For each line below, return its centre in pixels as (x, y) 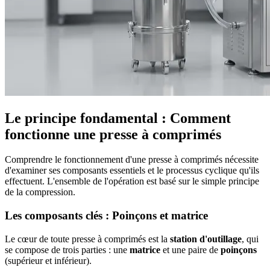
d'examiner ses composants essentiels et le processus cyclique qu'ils (132, 171)
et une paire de (190, 250)
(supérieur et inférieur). (48, 260)
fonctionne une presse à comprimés (113, 134)
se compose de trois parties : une (67, 250)
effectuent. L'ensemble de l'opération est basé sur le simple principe (132, 181)
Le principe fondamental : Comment (118, 118)
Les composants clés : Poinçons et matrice (106, 216)
